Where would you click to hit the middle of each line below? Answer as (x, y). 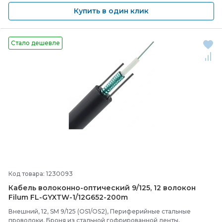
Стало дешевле (35, 43)
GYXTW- (57, 197)
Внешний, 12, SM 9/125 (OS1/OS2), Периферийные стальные (100, 211)
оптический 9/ (111, 188)
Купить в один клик (111, 11)
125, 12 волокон (167, 188)
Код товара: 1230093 (41, 174)
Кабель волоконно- (46, 188)
